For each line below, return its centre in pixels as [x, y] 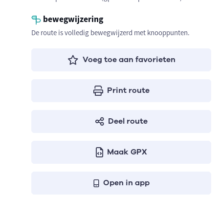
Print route [128, 90]
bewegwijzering [72, 19]
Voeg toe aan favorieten [129, 60]
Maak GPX [127, 152]
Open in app [126, 183]
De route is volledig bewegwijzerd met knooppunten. [110, 33]
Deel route [128, 121]
